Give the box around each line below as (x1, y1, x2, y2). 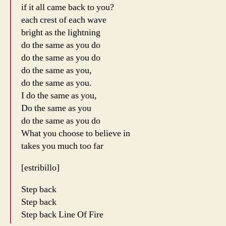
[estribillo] (21, 162, 60, 174)
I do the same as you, (21, 90, 97, 102)
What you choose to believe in (21, 128, 130, 140)
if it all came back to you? (21, 2, 114, 14)
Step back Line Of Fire (21, 209, 103, 221)
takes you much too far (21, 140, 103, 152)
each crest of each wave (21, 14, 106, 26)
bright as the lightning (21, 27, 100, 39)
